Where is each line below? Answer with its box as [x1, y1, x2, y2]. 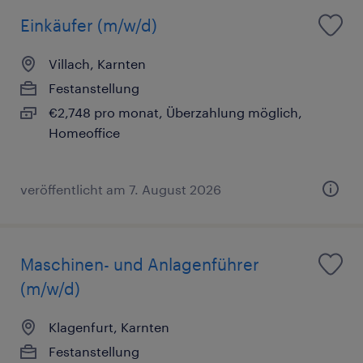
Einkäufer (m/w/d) [20, 15, 157, 35]
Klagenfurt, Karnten [49, 318, 169, 335]
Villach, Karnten [49, 55, 146, 71]
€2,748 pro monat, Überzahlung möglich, [49, 104, 302, 120]
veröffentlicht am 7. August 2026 [20, 181, 221, 197]
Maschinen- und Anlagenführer [20, 254, 259, 274]
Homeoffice [49, 124, 120, 140]
